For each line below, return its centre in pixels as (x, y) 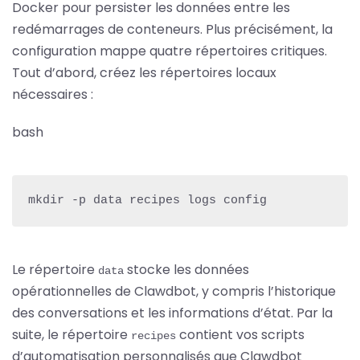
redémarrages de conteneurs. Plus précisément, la (172, 29)
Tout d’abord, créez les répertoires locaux (144, 72)
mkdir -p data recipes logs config (147, 200)
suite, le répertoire (72, 334)
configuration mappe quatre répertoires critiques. (170, 51)
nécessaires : (53, 94)
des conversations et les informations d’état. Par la (172, 313)
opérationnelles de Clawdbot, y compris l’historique (174, 291)
